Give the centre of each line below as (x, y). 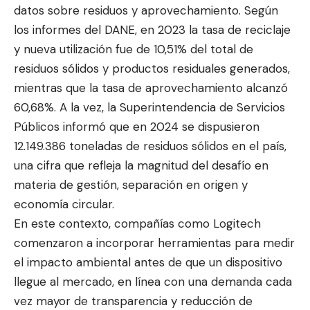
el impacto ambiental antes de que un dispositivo (148, 263)
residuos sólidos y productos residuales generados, (152, 69)
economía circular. (64, 204)
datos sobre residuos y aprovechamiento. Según (146, 11)
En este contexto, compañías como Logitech (137, 224)
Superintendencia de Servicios (202, 108)
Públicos (38, 127)
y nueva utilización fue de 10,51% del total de (134, 49)
